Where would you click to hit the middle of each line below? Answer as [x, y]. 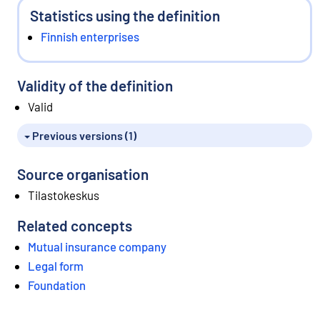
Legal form [56, 266]
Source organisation [83, 174]
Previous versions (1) [83, 136]
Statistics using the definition [125, 15]
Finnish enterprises [90, 36]
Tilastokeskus [64, 195]
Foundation [57, 285]
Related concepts [75, 226]
